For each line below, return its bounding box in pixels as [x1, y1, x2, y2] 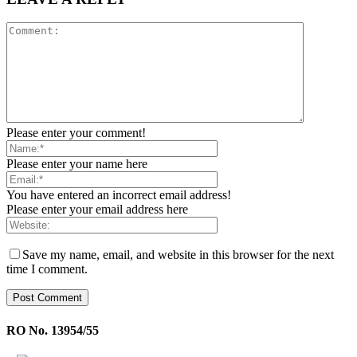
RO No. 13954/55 [6, 323, 99, 337]
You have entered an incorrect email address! [6, 188, 231, 202]
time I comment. [6, 262, 88, 277]
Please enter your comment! [6, 126, 146, 140]
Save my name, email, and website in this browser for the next [22, 248, 334, 262]
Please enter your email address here [6, 202, 188, 217]
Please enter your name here [6, 157, 147, 171]
